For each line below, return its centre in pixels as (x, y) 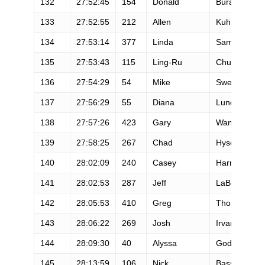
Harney (229, 162)
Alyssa (164, 243)
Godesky (232, 243)
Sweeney (233, 82)
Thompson (236, 203)
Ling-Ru (167, 62)
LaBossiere (237, 182)
